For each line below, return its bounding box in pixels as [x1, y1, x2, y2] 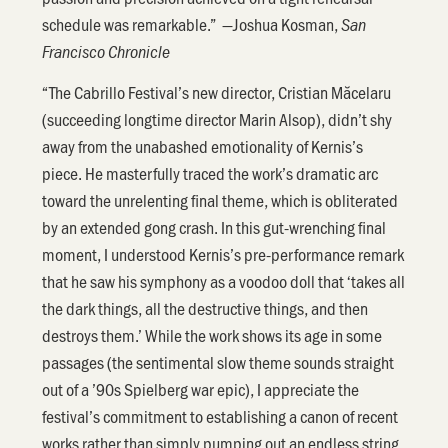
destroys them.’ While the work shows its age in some [42, 323, 383, 348]
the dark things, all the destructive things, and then [42, 296, 369, 321]
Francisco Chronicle [42, 40, 171, 63]
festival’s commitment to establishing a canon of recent [42, 404, 399, 429]
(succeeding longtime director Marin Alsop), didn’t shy [42, 107, 393, 132]
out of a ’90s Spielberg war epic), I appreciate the [42, 377, 360, 402]
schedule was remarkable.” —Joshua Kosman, [42, 12, 342, 36]
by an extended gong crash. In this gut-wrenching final [42, 215, 387, 240]
